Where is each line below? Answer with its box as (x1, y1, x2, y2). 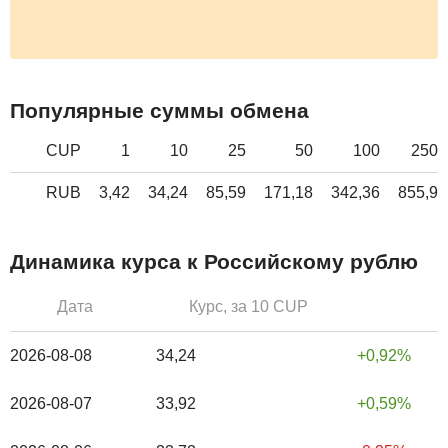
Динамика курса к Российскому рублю (10, 250, 418, 274)
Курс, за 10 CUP (189, 297, 308, 315)
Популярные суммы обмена (10, 99, 309, 123)
